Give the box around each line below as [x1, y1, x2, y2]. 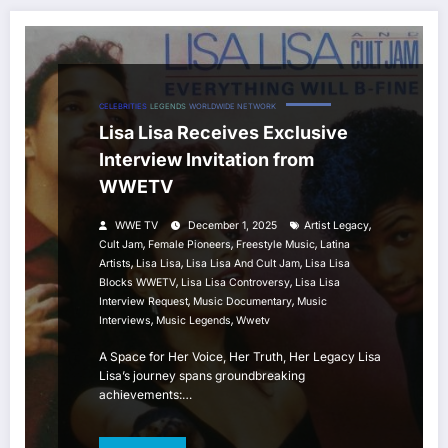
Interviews [99, 314, 151, 328]
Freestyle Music [236, 238, 315, 252]
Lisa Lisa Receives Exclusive [99, 122, 348, 144]
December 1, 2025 [188, 219, 277, 233]
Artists [99, 257, 131, 271]
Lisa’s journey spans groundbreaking [99, 368, 305, 384]
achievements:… [99, 387, 192, 403]
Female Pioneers [148, 238, 231, 252]
